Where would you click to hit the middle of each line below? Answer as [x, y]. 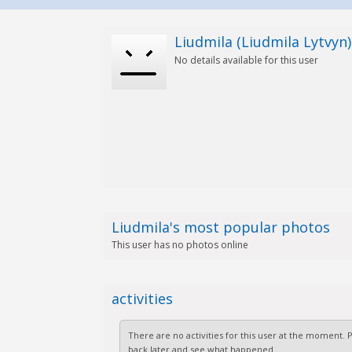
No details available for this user [246, 60]
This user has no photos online [180, 245]
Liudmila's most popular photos [220, 227]
